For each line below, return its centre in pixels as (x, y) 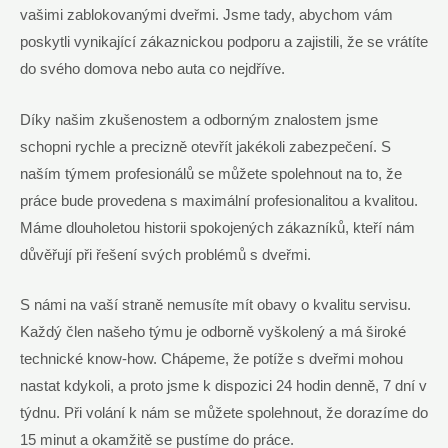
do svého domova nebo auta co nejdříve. (152, 69)
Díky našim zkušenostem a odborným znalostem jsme (199, 119)
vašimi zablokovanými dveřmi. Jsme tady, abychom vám (206, 15)
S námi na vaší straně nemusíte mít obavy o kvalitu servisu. (215, 304)
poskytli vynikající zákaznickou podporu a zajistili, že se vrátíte (224, 42)
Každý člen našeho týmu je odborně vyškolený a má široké (213, 331)
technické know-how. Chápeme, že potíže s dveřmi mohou (211, 358)
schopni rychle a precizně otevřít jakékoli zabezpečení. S (205, 146)
